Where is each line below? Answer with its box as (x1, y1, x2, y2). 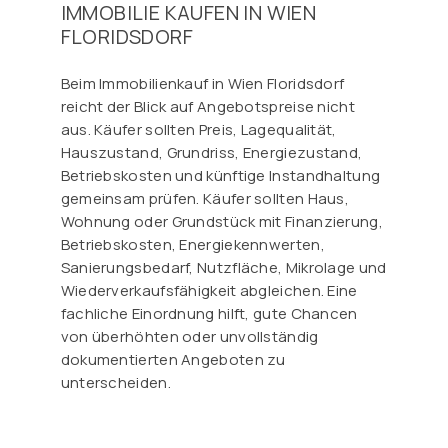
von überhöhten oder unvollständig (60, 326, 319, 348)
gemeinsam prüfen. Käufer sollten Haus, (60, 188, 350, 210)
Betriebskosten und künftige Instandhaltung (60, 165, 381, 187)
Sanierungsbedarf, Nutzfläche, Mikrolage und (60, 257, 387, 279)
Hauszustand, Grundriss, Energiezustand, (60, 142, 363, 164)
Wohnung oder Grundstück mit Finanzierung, (60, 211, 383, 233)
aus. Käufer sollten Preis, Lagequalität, (60, 119, 337, 141)
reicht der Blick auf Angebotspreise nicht (60, 96, 355, 118)
